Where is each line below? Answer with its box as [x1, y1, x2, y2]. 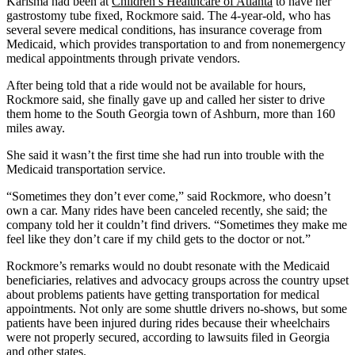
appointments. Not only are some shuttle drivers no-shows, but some [6, 301, 347, 315]
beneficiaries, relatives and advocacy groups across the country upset [6, 273, 349, 287]
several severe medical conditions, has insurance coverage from [6, 22, 322, 36]
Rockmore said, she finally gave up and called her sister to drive [6, 92, 325, 106]
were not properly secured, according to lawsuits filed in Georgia [6, 330, 330, 344]
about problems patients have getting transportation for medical [6, 287, 319, 301]
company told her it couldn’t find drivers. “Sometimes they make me [6, 217, 347, 231]
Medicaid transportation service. [6, 162, 166, 176]
